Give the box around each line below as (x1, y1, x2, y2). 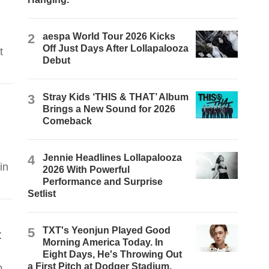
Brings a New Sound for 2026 (43, 104, 176, 115)
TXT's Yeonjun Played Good (43, 225, 171, 236)
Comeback (43, 116, 92, 127)
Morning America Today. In (43, 237, 164, 248)
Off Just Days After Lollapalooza (43, 43, 189, 54)
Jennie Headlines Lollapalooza (43, 153, 183, 163)
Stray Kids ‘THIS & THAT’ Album (43, 92, 189, 103)
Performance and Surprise (43, 177, 163, 187)
